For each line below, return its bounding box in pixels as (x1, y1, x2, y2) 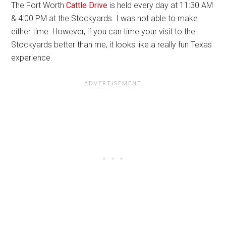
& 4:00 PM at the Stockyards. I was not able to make (11, 13, 198, 23)
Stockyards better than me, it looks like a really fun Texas (11, 39, 212, 49)
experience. (11, 52, 55, 63)
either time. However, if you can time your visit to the (11, 26, 196, 36)
